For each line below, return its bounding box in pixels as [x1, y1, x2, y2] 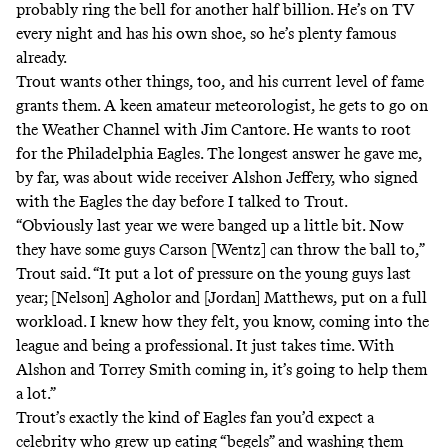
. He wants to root [286, 120, 411, 140]
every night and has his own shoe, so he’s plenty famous [16, 24, 396, 44]
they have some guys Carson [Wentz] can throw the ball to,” [16, 240, 424, 260]
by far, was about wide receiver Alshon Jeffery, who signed [16, 168, 418, 188]
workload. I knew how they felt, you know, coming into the [16, 312, 429, 332]
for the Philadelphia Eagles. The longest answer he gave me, [16, 144, 422, 164]
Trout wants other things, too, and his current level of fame [16, 72, 424, 92]
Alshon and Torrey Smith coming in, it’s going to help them [16, 360, 427, 380]
